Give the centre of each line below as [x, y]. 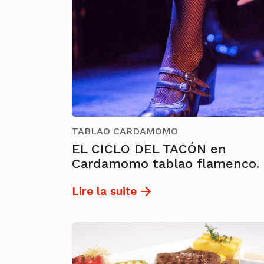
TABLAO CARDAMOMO [125, 131]
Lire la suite [104, 192]
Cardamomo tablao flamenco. [166, 164]
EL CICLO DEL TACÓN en [149, 149]
